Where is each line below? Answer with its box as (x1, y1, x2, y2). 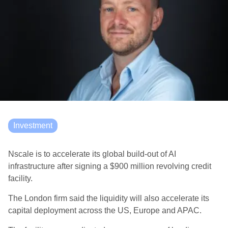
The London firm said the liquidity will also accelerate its (8, 194, 209, 203)
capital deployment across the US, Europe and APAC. (8, 206, 202, 215)
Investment (13, 121, 52, 130)
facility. (8, 174, 33, 183)
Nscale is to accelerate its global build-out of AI (8, 150, 176, 158)
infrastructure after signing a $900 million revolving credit (8, 162, 211, 170)
